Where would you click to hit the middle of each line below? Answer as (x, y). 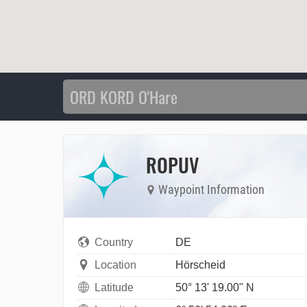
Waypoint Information (210, 189)
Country (114, 243)
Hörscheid (200, 265)
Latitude (114, 288)
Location (115, 265)
